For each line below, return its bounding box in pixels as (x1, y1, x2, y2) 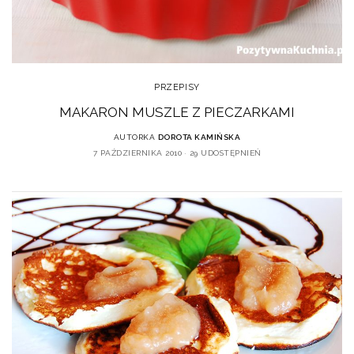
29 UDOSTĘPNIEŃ (189, 149, 262, 158)
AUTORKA (113, 133, 156, 142)
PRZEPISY (154, 82, 200, 93)
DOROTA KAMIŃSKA (157, 133, 241, 142)
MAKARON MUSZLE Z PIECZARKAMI (59, 104, 295, 121)
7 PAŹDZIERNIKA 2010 (92, 149, 182, 158)
